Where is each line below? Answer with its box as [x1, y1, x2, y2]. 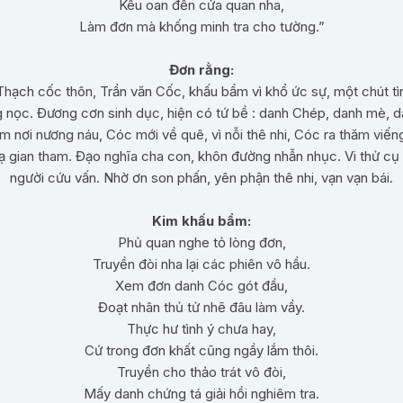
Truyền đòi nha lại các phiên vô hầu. [93, 255, 310, 273]
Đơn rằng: [169, 61, 234, 78]
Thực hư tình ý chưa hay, [127, 320, 276, 337]
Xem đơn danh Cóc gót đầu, [115, 277, 288, 294]
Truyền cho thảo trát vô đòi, [117, 363, 286, 381]
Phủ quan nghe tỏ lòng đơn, [117, 234, 286, 251]
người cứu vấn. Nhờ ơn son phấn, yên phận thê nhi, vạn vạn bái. [10, 169, 393, 186]
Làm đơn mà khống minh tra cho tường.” [78, 18, 325, 35]
